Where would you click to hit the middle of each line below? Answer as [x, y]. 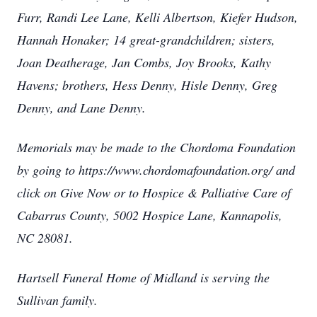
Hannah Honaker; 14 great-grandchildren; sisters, [146, 40]
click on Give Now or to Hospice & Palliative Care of [154, 192]
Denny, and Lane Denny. [81, 108]
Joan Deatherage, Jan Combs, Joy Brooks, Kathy [144, 62]
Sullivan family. [57, 300]
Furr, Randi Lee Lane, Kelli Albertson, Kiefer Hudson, [157, 17]
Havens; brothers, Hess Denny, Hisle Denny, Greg [147, 85]
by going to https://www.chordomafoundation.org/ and [156, 170]
